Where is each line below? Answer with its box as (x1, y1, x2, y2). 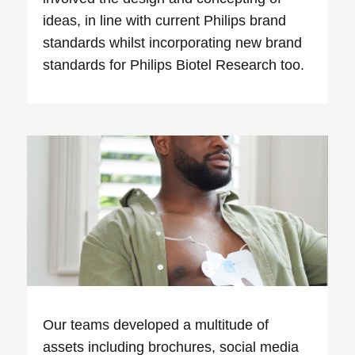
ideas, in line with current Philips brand (43, 13, 287, 29)
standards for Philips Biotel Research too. (43, 57, 305, 74)
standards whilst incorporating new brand (43, 35, 303, 52)
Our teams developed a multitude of (43, 317, 269, 334)
